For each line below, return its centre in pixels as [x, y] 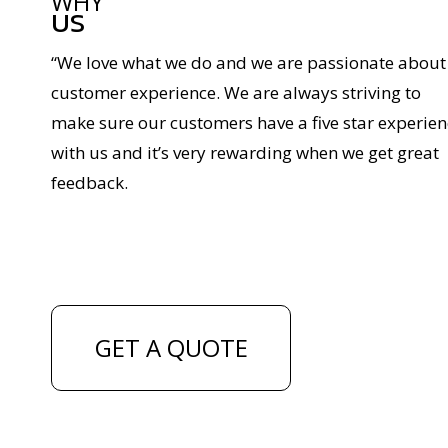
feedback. [90, 182]
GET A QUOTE [171, 348]
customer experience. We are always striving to [236, 92]
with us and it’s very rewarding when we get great [245, 152]
